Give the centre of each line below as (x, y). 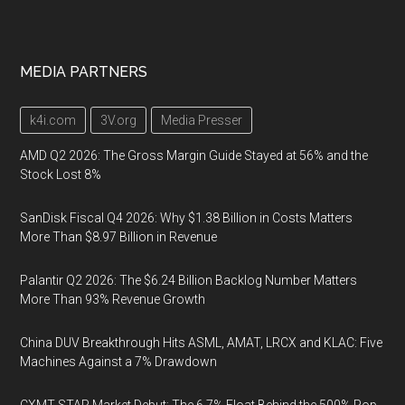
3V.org (119, 120)
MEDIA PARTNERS (84, 71)
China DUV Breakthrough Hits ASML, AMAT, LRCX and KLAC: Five (202, 342)
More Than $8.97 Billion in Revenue (119, 236)
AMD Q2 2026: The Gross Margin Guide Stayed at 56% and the (194, 155)
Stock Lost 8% (61, 174)
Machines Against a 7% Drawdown (119, 361)
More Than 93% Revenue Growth (113, 299)
